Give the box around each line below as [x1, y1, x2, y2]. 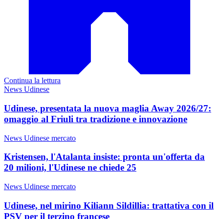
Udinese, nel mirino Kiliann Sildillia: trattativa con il [4, 200, 214, 211]
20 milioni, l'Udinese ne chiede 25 [4, 162, 136, 173]
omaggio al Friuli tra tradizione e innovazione [4, 113, 187, 124]
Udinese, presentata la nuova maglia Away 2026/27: [4, 103, 211, 113]
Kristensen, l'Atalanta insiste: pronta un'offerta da [4, 152, 205, 162]
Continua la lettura [4, 76, 61, 85]
